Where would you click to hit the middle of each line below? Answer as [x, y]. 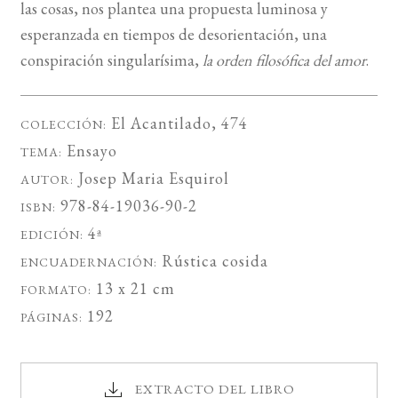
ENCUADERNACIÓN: [88, 263]
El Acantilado [161, 123]
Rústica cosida [212, 261]
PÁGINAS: [51, 318]
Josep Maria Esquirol [153, 179]
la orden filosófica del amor [284, 60]
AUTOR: [47, 180]
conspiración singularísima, [111, 60]
